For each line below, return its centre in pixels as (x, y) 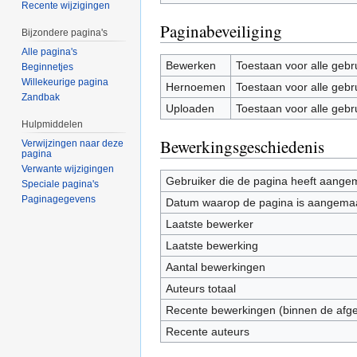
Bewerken (190, 65)
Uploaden (190, 108)
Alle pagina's (50, 52)
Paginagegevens (59, 199)
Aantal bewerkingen (215, 267)
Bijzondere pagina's (65, 33)
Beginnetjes (48, 67)
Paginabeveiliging (221, 31)
